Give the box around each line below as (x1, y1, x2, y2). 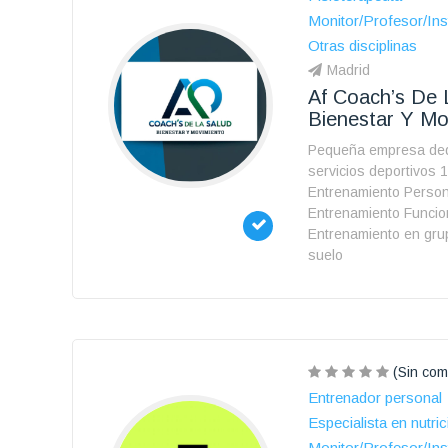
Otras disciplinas (308, 37, 417, 54)
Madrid (327, 62, 370, 78)
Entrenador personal (308, 389, 442, 406)
